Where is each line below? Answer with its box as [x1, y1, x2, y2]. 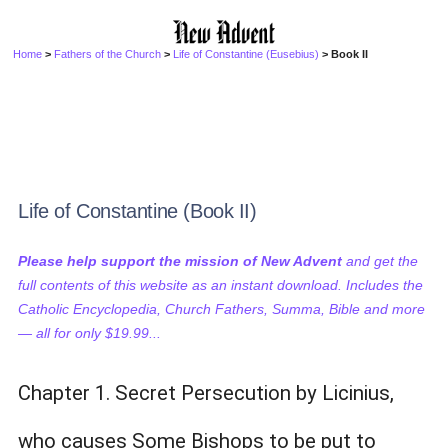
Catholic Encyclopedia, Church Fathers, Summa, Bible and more [18, 301, 426, 317]
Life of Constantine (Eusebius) [173, 48, 320, 60]
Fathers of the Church [54, 48, 162, 60]
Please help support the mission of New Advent [18, 253, 343, 269]
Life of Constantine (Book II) [18, 200, 257, 222]
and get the [342, 253, 419, 269]
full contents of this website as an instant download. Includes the [18, 277, 424, 293]
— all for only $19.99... [18, 325, 162, 341]
